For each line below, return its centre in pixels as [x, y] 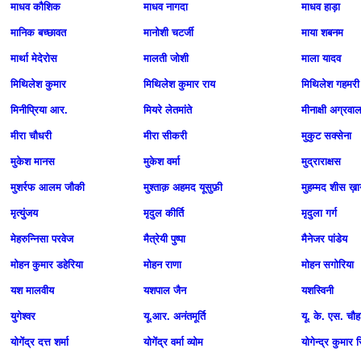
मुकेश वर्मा [162, 162]
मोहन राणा [162, 265]
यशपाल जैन [165, 290]
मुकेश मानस [33, 162]
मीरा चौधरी [31, 136]
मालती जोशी [166, 58]
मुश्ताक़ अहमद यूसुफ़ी [183, 187]
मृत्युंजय [24, 213]
